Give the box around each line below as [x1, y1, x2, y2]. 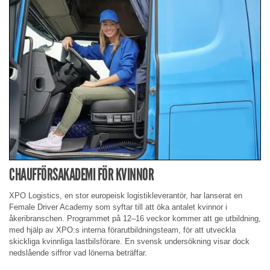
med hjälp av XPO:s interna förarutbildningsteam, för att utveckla [9, 225, 236, 234]
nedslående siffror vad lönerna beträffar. [9, 248, 147, 257]
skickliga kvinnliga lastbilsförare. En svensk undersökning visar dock [9, 236, 250, 246]
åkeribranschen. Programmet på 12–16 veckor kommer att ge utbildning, [9, 213, 261, 223]
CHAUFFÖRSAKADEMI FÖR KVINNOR [9, 165, 154, 185]
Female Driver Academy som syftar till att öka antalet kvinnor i [9, 202, 227, 212]
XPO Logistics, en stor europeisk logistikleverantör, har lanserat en [9, 190, 242, 200]
